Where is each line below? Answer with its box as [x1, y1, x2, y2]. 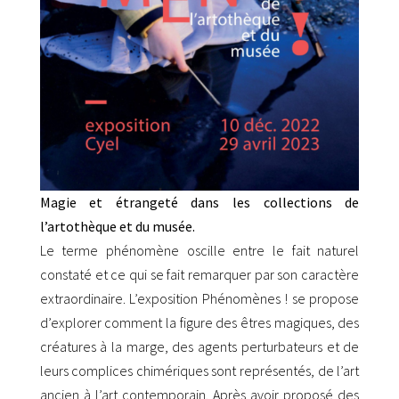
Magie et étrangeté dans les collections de [39, 193, 360, 212]
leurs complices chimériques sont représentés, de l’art [39, 362, 360, 380]
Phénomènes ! [201, 289, 289, 308]
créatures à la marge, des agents [39, 338, 241, 356]
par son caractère [254, 265, 360, 284]
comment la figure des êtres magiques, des [104, 313, 360, 332]
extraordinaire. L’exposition [39, 289, 199, 308]
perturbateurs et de [240, 338, 360, 356]
